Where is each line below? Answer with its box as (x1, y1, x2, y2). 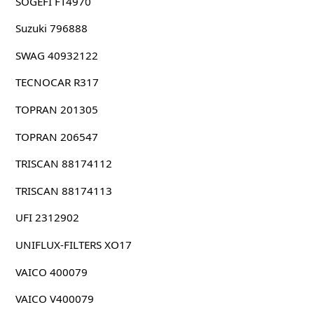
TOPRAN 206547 (15, 129, 98, 144)
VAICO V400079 (15, 292, 94, 306)
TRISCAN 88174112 (15, 156, 112, 171)
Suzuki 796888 (15, 21, 88, 36)
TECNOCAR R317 (15, 75, 99, 90)
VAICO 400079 (15, 264, 88, 279)
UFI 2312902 (15, 210, 79, 225)
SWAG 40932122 (15, 48, 98, 62)
